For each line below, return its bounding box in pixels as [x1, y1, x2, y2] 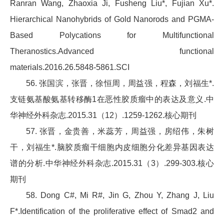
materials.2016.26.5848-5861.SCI [10, 63, 129, 72]
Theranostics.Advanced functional [10, 47, 214, 56]
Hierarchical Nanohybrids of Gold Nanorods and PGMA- [10, 15, 214, 24]
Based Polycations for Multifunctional [10, 31, 214, 40]
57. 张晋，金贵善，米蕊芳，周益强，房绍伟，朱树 [26, 127, 214, 136]
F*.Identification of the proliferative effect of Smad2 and [10, 207, 214, 216]
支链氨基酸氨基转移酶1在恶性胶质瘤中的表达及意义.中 [10, 95, 214, 104]
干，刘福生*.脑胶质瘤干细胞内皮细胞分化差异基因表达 [10, 143, 214, 152]
